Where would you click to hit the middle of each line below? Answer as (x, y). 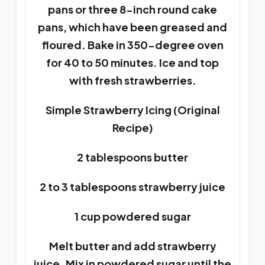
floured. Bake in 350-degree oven (132, 45)
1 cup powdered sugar (132, 216)
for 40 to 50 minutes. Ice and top (132, 63)
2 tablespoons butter (132, 157)
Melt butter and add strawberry (132, 246)
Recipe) (132, 128)
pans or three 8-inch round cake (132, 9)
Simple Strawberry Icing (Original (132, 110)
